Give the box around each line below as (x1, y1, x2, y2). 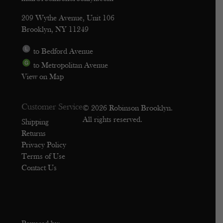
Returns (21, 129, 46, 138)
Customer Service (21, 102, 83, 112)
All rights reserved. (83, 115, 143, 124)
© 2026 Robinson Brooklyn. (83, 104, 173, 112)
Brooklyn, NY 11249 (21, 26, 89, 34)
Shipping (21, 118, 49, 126)
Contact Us (21, 164, 57, 172)
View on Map (21, 73, 64, 82)
